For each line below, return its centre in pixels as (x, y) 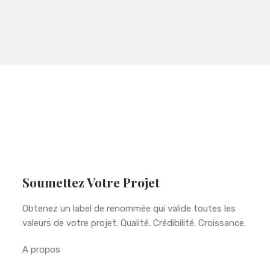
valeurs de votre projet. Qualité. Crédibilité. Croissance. (134, 223)
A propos (42, 249)
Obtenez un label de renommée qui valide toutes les (129, 208)
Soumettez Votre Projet (91, 182)
